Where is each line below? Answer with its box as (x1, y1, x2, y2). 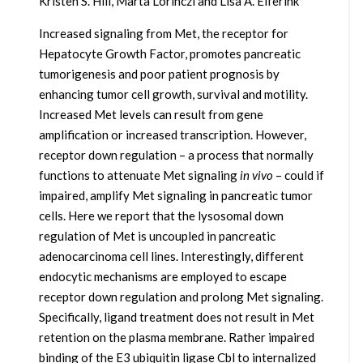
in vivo (239, 168, 273, 183)
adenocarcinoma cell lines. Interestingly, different (38, 249, 304, 264)
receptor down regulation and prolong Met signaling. (38, 289, 323, 305)
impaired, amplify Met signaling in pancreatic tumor (38, 188, 313, 203)
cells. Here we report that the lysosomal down (38, 208, 284, 224)
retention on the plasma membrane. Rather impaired (38, 330, 314, 345)
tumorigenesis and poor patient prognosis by (38, 66, 280, 82)
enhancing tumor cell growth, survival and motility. (38, 87, 308, 102)
